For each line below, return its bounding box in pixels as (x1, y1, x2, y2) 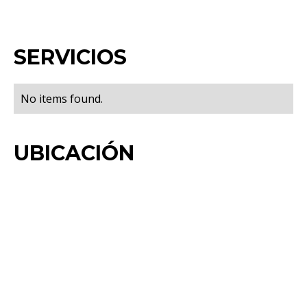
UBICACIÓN (14, 140, 134, 166)
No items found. (21, 90, 103, 106)
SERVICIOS (14, 44, 127, 70)
